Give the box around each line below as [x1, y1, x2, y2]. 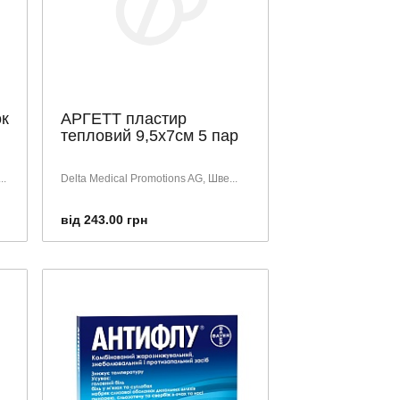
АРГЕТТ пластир [61, 109, 187, 128]
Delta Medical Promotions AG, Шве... [61, 171, 237, 185]
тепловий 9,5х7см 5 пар [61, 126, 238, 145]
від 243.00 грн [61, 212, 147, 227]
